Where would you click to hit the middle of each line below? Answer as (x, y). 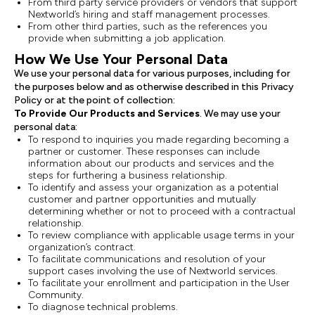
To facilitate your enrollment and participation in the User (159, 283)
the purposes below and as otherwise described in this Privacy (154, 87)
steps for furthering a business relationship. (128, 175)
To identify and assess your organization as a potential (153, 187)
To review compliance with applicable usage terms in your (161, 235)
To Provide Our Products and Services (107, 114)
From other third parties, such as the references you (148, 26)
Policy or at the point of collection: (95, 100)
